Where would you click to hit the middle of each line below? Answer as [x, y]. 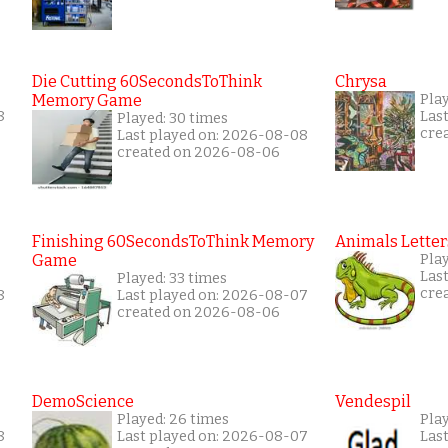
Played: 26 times [173, 419]
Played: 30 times [172, 118]
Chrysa [361, 81]
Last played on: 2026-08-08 [212, 135]
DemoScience [83, 401]
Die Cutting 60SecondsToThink [147, 81]
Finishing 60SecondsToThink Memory [173, 241]
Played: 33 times [172, 278]
